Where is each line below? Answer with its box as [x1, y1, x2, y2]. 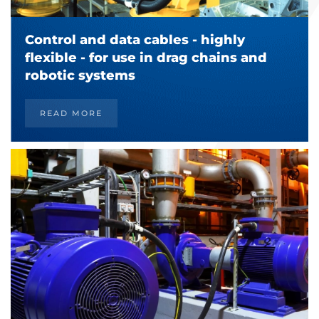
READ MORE [40, 108, 103, 118]
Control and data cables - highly [25, 31, 245, 48]
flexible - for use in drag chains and [25, 49, 267, 66]
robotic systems [25, 67, 135, 83]
